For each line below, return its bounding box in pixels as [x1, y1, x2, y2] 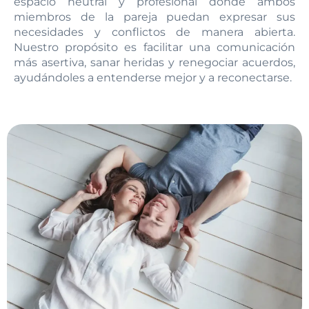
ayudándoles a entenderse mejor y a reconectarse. [14, 71, 292, 85]
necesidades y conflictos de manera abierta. [14, 26, 295, 39]
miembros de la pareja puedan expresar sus [14, 10, 295, 24]
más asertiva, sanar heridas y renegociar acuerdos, [14, 56, 295, 70]
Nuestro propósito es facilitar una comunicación [14, 41, 295, 54]
